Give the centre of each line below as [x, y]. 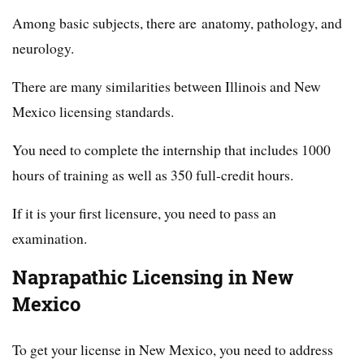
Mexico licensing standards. [93, 112]
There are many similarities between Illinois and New [167, 87]
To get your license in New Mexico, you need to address [173, 350]
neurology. [43, 48]
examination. [50, 238]
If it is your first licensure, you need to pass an [144, 213]
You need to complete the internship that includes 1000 [171, 150]
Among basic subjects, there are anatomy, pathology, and [177, 23]
